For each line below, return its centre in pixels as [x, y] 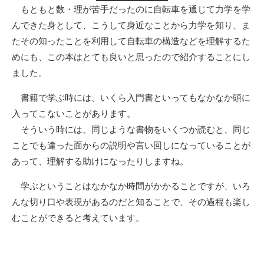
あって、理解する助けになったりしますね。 [100, 161]
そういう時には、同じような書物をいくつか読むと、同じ [131, 129]
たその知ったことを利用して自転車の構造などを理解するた [131, 41]
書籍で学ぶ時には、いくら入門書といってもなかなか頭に [131, 97]
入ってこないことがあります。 [74, 113]
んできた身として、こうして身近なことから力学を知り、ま [131, 25]
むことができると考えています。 [78, 217]
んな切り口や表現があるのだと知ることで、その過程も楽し [131, 202]
